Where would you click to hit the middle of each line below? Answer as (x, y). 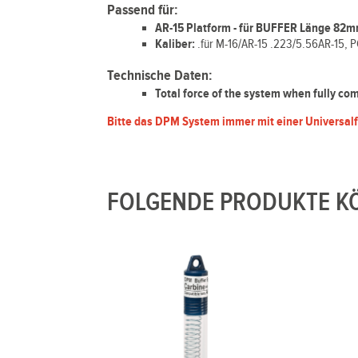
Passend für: (143, 10)
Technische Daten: (160, 76)
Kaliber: (175, 44)
